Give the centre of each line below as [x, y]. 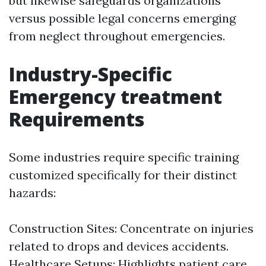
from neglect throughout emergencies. [117, 36]
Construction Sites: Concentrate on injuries [131, 228]
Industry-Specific [91, 74]
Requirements [77, 119]
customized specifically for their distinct [123, 175]
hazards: [32, 193]
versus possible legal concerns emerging [122, 18]
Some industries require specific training [124, 157]
